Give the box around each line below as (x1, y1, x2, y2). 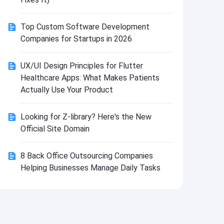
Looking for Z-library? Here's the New (20, 112, 151, 121)
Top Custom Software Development (20, 22, 149, 31)
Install (53, 2, 72, 10)
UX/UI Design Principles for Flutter (20, 61, 143, 70)
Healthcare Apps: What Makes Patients (20, 73, 159, 82)
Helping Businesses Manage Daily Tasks (20, 163, 160, 172)
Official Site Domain (20, 124, 89, 133)
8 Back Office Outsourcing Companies (20, 151, 153, 160)
